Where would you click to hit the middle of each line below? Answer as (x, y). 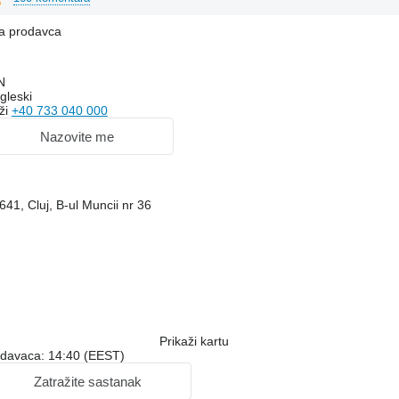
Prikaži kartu (194, 342)
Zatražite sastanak (87, 381)
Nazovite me (77, 136)
